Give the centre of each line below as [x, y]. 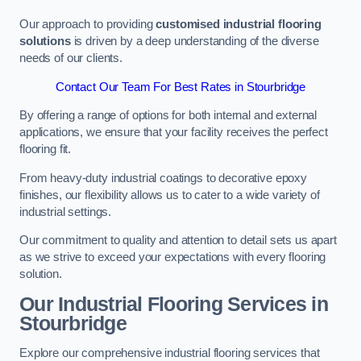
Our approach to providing [88, 25]
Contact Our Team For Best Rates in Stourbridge [180, 87]
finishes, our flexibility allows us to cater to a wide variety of [170, 195]
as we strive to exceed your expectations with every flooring [173, 257]
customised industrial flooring [239, 25]
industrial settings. [66, 212]
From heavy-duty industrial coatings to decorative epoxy [164, 178]
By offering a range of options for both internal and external [168, 116]
